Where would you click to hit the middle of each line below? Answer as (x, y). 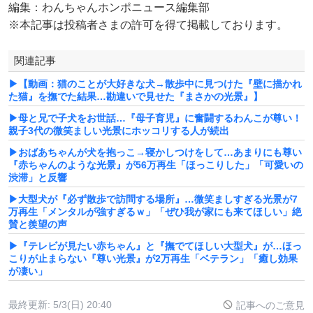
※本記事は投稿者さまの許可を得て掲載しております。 (148, 24)
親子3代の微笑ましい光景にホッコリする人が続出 (119, 130)
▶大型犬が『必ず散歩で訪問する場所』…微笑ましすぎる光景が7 (153, 199)
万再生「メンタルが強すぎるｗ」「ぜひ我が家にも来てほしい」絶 (155, 211)
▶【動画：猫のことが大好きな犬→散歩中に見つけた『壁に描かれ (155, 83)
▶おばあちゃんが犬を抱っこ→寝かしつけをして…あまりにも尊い (155, 152)
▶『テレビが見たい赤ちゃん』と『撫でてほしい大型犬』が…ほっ (155, 246)
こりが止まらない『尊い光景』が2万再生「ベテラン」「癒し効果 (153, 258)
